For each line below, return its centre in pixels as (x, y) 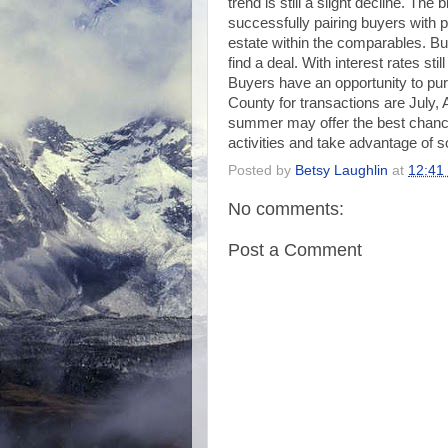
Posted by (261, 170)
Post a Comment (295, 250)
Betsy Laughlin (341, 170)
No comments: (286, 208)
